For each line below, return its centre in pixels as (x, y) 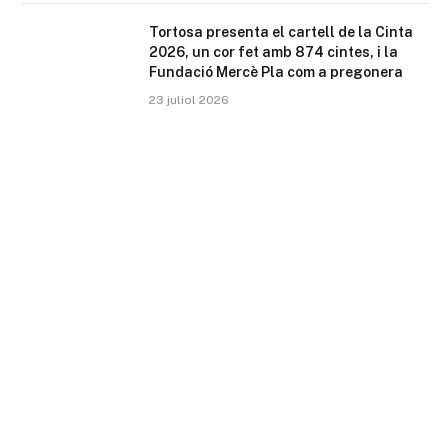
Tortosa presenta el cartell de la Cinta (281, 31)
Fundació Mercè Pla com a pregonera (276, 71)
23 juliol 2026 (189, 99)
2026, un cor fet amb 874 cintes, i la (273, 51)
